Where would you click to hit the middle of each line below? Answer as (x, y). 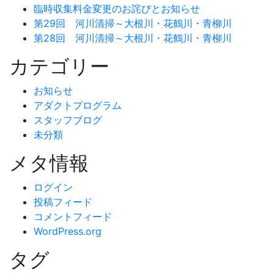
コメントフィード (73, 217)
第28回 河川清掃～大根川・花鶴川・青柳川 (133, 38)
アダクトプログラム (78, 105)
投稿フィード (63, 202)
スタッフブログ (68, 120)
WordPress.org (68, 231)
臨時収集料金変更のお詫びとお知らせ (117, 9)
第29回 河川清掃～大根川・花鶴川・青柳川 (133, 23)
